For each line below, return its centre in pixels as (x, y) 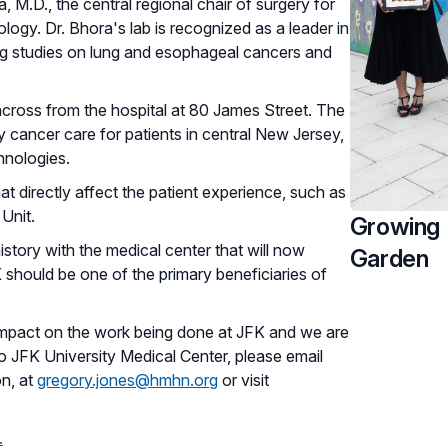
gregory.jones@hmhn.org (127, 379)
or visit (243, 379)
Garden (389, 258)
